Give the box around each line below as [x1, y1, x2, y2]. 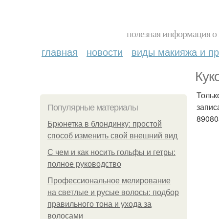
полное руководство [47, 160, 121, 168]
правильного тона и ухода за [47, 200, 152, 208]
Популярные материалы [47, 103, 138, 112]
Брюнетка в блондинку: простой [47, 120, 162, 128]
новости [87, 44, 123, 59]
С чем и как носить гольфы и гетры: [47, 148, 175, 156]
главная [42, 44, 78, 59]
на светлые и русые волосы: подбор [47, 188, 179, 197]
